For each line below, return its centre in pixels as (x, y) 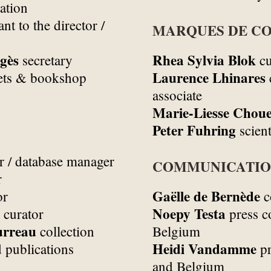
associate (177, 95)
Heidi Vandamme (204, 249)
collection (65, 231)
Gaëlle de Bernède (206, 196)
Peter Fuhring (194, 130)
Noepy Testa (189, 214)
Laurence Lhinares (209, 77)
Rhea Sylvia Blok (204, 60)
